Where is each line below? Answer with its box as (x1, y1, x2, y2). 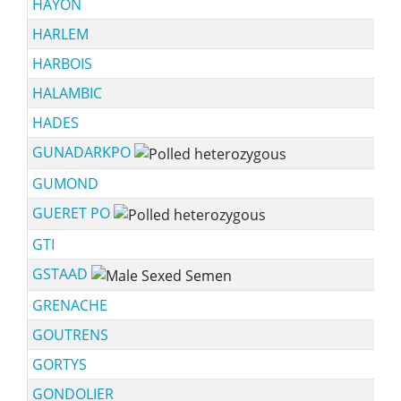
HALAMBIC (31, 83, 102, 103)
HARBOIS (31, 54, 92, 73)
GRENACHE (31, 295, 107, 315)
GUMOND (31, 174, 98, 193)
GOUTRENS (31, 325, 108, 345)
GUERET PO (31, 203, 114, 223)
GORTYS (31, 354, 87, 374)
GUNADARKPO (31, 142, 134, 162)
